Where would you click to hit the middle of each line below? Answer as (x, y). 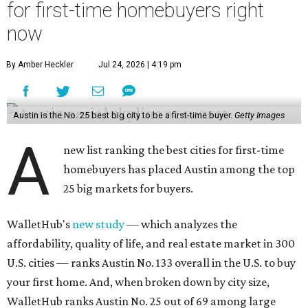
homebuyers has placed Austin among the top (179, 169)
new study (98, 224)
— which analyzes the (181, 224)
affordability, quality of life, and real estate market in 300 (151, 243)
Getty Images (259, 115)
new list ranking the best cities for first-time (174, 150)
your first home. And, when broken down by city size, (138, 282)
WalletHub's (40, 224)
